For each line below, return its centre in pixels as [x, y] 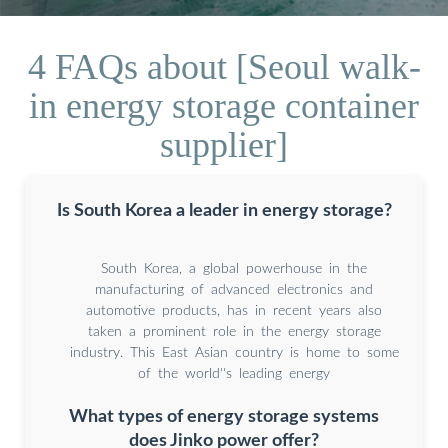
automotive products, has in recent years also [234, 310]
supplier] [224, 144]
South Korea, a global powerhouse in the [234, 268]
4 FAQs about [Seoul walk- [224, 66]
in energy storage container [224, 105]
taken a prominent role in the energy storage [234, 331]
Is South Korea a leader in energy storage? [224, 210]
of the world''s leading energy [234, 373]
